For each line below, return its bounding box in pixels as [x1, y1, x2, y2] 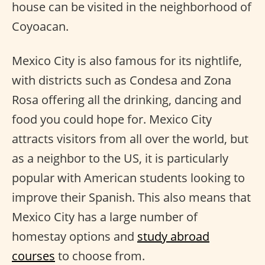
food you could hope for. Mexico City [12, 111, 212, 128]
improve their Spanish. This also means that [12, 189, 251, 206]
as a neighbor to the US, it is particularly [12, 150, 228, 167]
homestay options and [12, 228, 137, 245]
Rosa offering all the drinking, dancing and [12, 92, 241, 108]
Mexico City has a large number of [12, 209, 198, 225]
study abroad [137, 228, 209, 245]
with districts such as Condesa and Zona [12, 72, 231, 89]
